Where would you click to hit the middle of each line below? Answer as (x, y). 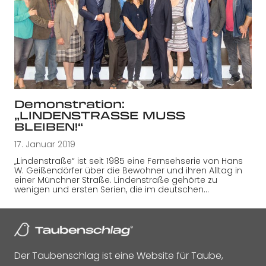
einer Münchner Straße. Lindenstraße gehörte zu (116, 180)
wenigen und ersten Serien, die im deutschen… (112, 189)
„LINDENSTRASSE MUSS (100, 115)
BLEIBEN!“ (49, 126)
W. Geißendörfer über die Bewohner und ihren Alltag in (128, 170)
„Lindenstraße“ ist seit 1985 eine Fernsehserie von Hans (129, 161)
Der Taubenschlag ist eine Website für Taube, (119, 255)
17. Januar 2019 (45, 144)
